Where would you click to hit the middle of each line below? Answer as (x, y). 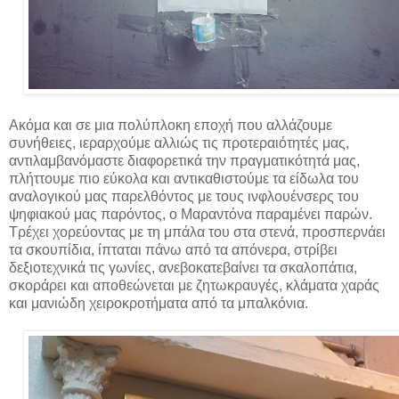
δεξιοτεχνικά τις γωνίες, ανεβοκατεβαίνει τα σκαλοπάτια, (183, 268)
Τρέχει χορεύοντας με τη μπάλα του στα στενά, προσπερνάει (197, 232)
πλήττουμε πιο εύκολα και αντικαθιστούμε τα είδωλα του (184, 179)
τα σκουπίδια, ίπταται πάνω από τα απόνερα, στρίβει (173, 250)
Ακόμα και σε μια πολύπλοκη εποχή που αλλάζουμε (171, 126)
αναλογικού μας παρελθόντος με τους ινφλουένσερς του (184, 197)
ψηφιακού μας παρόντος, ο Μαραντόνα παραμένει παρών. (191, 215)
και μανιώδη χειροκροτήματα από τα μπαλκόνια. (159, 304)
